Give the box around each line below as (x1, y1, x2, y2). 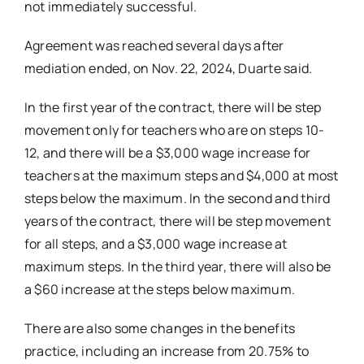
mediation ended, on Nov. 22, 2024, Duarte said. (24, 59, 313, 77)
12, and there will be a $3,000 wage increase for (24, 144, 311, 162)
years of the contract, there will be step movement (24, 212, 331, 230)
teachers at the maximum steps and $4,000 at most (24, 167, 339, 184)
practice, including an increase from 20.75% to (24, 342, 310, 360)
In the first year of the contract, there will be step (24, 98, 322, 116)
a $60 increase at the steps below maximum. (24, 280, 296, 298)
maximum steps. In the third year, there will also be (24, 258, 331, 275)
